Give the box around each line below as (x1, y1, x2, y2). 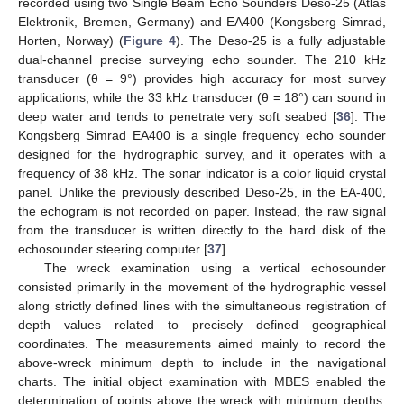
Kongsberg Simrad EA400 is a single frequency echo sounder (18, 127, 386, 142)
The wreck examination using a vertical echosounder (43, 260, 386, 275)
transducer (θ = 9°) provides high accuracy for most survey (18, 70, 386, 86)
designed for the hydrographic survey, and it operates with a (18, 146, 386, 161)
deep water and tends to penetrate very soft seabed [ (18, 108, 337, 124)
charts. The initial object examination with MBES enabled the (18, 373, 386, 389)
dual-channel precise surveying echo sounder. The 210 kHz (18, 51, 386, 67)
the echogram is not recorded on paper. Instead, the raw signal (18, 203, 386, 218)
